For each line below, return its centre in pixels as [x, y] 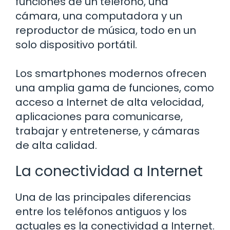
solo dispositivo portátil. [76, 44]
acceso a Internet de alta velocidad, [110, 102]
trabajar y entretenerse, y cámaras [108, 131]
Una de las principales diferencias [103, 197]
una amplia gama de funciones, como [115, 88]
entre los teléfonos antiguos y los [101, 211]
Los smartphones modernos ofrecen [111, 73]
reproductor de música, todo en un [106, 30]
